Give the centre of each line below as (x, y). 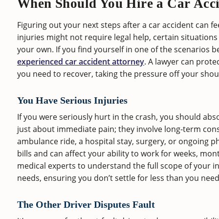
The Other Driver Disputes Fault (86, 204)
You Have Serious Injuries (72, 100)
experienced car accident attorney (81, 61)
